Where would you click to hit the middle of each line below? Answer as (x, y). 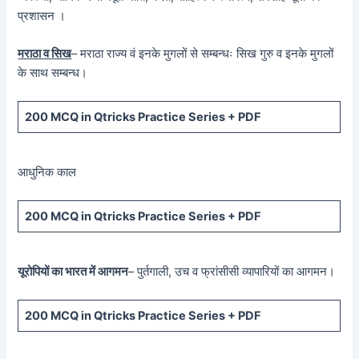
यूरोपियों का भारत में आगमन (73, 271)
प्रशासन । (42, 16)
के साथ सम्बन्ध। (53, 73)
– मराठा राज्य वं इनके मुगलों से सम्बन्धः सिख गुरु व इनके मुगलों (203, 53)
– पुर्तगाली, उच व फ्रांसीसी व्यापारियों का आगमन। (232, 271)
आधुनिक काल (47, 172)
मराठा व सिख (45, 53)
